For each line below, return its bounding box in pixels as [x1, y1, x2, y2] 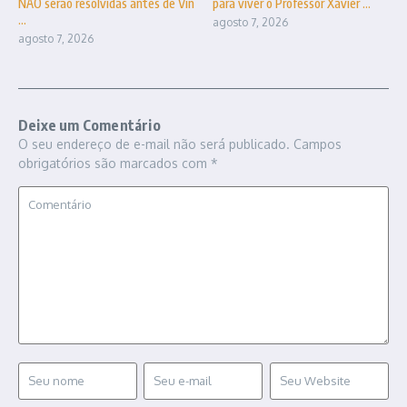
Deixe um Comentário [18, 115, 161, 134]
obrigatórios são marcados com [18, 154, 211, 171]
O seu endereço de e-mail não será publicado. [18, 135, 290, 152]
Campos [293, 135, 342, 152]
